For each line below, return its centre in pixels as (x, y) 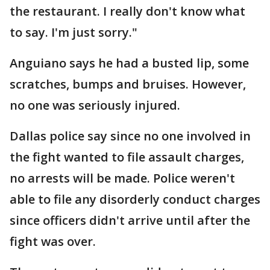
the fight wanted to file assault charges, (127, 157)
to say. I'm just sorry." (74, 32)
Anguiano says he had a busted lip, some (129, 63)
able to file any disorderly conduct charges (135, 199)
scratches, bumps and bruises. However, (128, 84)
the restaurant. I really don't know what (127, 11)
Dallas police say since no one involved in (130, 136)
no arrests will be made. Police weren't (122, 178)
